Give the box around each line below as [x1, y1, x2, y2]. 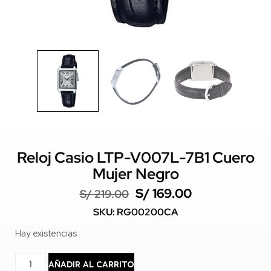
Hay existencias [15, 227, 77, 240]
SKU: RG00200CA [93, 206, 178, 219]
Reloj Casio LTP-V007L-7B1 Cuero [16, 148, 255, 168]
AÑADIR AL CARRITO [48, 261, 134, 269]
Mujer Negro [92, 164, 179, 184]
